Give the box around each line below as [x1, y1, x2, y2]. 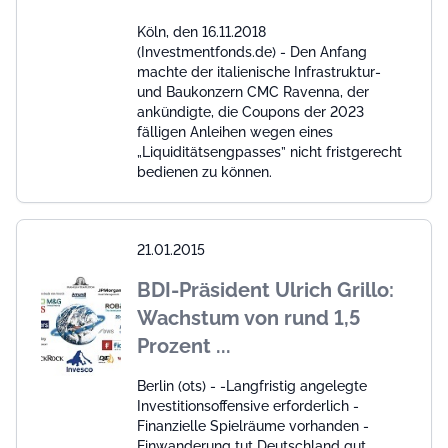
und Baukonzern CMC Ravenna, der [137, 83, 369, 100]
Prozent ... [137, 333, 231, 358]
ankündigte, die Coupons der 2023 [137, 103, 364, 120]
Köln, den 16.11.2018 [137, 23, 266, 40]
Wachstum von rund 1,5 [137, 305, 360, 330]
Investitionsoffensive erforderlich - [137, 397, 359, 414]
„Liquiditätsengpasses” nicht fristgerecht [137, 143, 402, 160]
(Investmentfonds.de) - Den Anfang [137, 43, 367, 60]
